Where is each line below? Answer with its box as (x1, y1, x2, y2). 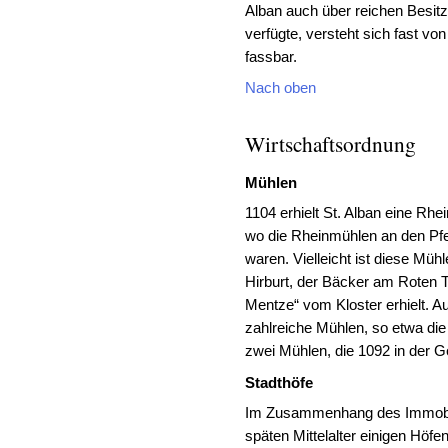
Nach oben (245, 79, 317, 96)
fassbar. (245, 48, 298, 65)
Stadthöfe (245, 374, 314, 391)
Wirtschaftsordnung (245, 129, 417, 159)
